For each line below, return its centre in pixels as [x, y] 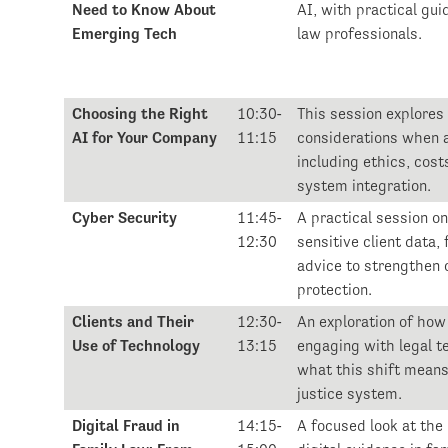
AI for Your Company [145, 138]
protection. [335, 290]
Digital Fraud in [126, 426]
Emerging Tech [125, 34]
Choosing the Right [140, 114]
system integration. [364, 186]
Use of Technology [136, 346]
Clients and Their [133, 322]
